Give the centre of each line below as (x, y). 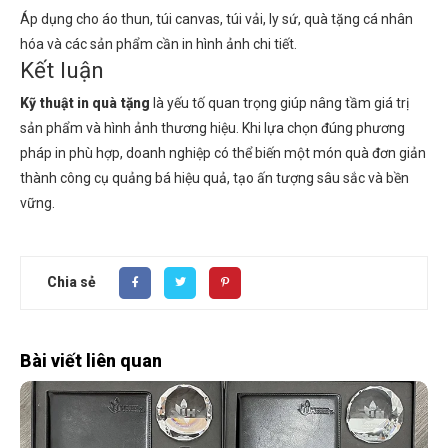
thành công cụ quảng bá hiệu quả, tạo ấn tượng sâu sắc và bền (214, 177)
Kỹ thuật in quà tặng (85, 102)
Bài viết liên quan (91, 360)
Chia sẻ (71, 282)
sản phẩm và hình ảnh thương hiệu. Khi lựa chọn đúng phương (212, 127)
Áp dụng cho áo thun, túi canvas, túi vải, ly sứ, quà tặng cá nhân (216, 18)
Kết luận (62, 70)
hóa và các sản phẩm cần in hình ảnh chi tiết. (158, 43)
